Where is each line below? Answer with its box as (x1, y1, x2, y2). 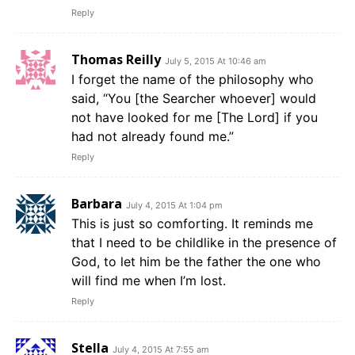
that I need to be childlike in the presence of (71, 235, 337, 251)
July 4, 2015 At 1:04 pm (126, 200, 223, 212)
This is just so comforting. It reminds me (71, 216, 313, 232)
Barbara (71, 195, 122, 213)
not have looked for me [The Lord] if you (71, 109, 318, 126)
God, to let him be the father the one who (71, 254, 321, 270)
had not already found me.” (71, 128, 234, 145)
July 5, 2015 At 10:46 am (165, 55, 266, 67)
